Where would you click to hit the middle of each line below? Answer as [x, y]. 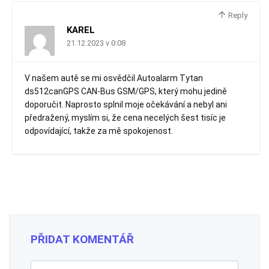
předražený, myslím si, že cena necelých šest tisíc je [125, 118]
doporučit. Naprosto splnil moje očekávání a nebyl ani [126, 104]
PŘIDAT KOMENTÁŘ [82, 239]
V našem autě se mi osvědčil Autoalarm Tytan [114, 78]
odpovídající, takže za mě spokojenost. [99, 131]
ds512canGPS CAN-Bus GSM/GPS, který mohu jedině [126, 91]
